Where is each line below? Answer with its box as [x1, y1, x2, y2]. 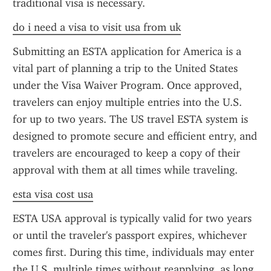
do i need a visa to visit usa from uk [13, 21, 181, 34]
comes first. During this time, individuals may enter [13, 246, 254, 259]
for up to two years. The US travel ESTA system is [13, 113, 248, 126]
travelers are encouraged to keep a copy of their [13, 146, 240, 160]
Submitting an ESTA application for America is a [13, 45, 241, 58]
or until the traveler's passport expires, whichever [13, 229, 247, 242]
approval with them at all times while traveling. [13, 163, 238, 177]
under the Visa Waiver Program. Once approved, [13, 79, 242, 92]
